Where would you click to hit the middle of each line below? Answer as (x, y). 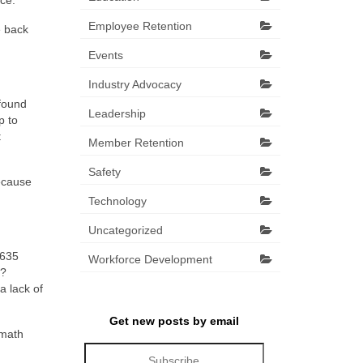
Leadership (117, 113)
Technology (117, 201)
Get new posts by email (174, 321)
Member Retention (136, 143)
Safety (104, 172)
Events (105, 55)
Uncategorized (125, 230)
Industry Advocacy (135, 84)
